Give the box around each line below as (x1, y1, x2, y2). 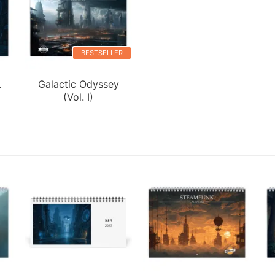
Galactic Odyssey (37, 77, 119, 90)
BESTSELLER (81, 48, 123, 58)
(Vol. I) (63, 90, 94, 103)
